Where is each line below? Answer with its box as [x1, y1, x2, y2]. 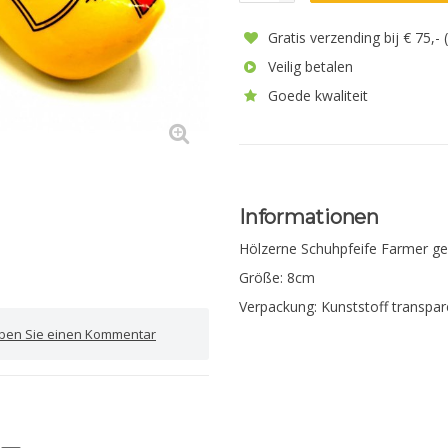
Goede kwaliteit [264, 86, 368, 105]
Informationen [239, 205, 379, 229]
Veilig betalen [264, 57, 353, 76]
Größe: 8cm [239, 268, 315, 288]
